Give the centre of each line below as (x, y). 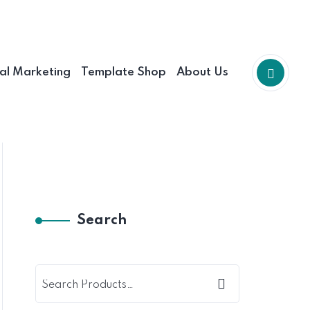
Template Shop (124, 72)
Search (102, 221)
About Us (202, 72)
